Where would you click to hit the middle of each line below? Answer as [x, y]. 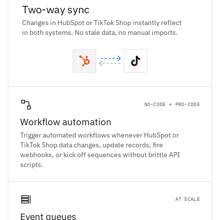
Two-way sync [56, 9]
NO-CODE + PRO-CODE [172, 105]
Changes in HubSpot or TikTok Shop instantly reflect [102, 23]
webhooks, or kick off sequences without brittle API [100, 155]
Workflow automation [66, 122]
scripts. [32, 165]
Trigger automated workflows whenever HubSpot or [99, 135]
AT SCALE [187, 199]
